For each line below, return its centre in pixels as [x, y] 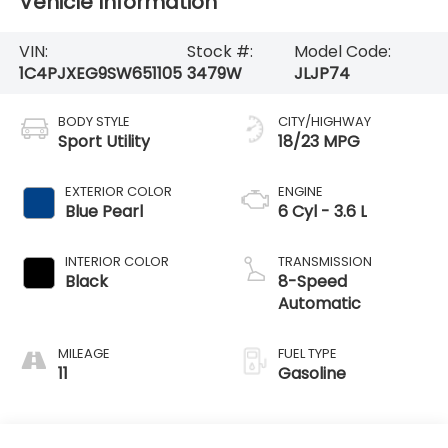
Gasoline [312, 373]
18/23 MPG [319, 141]
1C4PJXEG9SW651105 [100, 73]
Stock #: [220, 51]
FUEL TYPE [307, 353]
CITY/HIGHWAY [324, 121]
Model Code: [343, 51]
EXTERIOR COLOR [118, 191]
